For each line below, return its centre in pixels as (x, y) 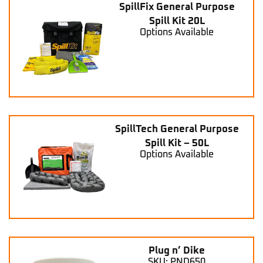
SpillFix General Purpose (177, 7)
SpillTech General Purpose (177, 129)
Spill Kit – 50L (177, 143)
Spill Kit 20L (177, 21)
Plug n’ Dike (177, 251)
